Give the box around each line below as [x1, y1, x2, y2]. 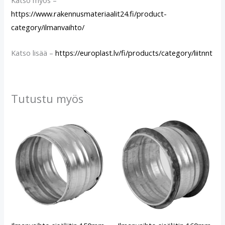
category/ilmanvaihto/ [11, 22, 85, 33]
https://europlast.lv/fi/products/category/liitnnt [55, 47, 213, 58]
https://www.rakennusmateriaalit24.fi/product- [11, 9, 167, 19]
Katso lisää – [11, 47, 56, 58]
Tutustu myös [11, 91, 84, 106]
